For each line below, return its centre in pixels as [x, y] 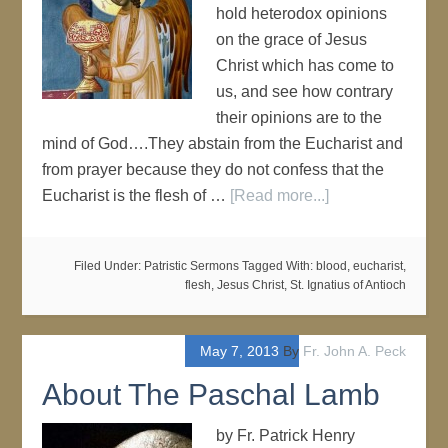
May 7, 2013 [239, 351]
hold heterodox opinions [302, 13]
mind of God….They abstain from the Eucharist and [223, 143]
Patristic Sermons [191, 266]
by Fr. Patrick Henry [286, 435]
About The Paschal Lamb [211, 394]
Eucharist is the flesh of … [136, 195]
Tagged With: [278, 266]
